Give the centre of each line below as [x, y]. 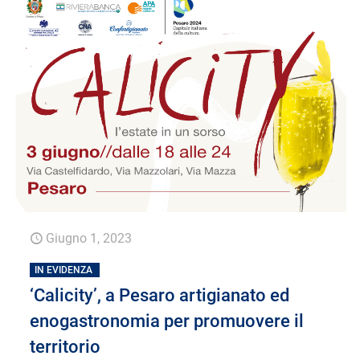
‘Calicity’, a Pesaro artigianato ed [160, 296]
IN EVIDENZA [64, 270]
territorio [65, 347]
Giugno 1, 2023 [89, 239]
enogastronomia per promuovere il [167, 321]
